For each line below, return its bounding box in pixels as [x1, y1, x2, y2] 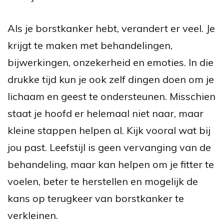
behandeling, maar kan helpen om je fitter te [7, 157, 214, 170]
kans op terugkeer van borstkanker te [7, 191, 184, 204]
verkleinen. [7, 208, 58, 221]
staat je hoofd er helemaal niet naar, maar [7, 106, 203, 119]
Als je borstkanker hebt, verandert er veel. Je [7, 21, 215, 34]
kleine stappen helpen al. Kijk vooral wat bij [7, 123, 210, 136]
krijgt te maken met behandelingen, [7, 38, 172, 51]
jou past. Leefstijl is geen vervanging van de [7, 140, 211, 153]
